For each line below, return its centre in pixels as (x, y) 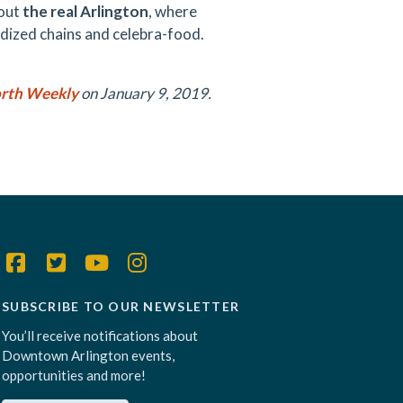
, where (173, 11)
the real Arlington (85, 11)
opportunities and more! (74, 375)
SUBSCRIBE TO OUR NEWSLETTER (121, 306)
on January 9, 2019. (145, 93)
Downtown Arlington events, (88, 355)
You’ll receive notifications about (100, 336)
